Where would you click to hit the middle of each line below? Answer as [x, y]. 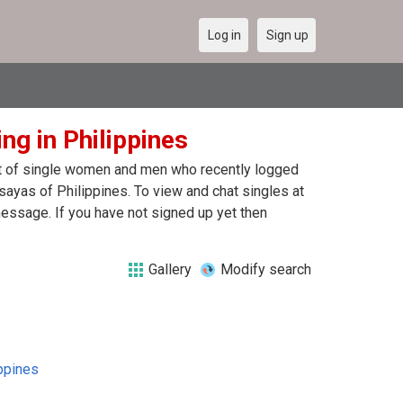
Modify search [266, 269]
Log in [224, 35]
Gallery [170, 269]
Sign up [287, 35]
